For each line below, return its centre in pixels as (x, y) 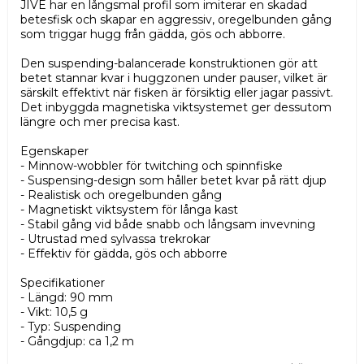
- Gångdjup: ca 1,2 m (77, 342)
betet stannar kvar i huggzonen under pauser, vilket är (174, 78)
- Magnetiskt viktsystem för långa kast (129, 210)
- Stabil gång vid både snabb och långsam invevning (168, 225)
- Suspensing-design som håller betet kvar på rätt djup (173, 181)
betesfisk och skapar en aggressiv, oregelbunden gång (176, 20)
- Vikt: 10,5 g (54, 312)
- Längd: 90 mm (67, 298)
